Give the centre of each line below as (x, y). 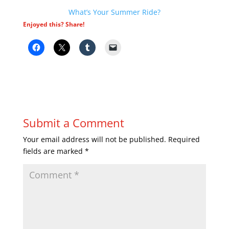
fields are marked (54, 151)
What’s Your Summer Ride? (114, 12)
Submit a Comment (73, 123)
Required (184, 139)
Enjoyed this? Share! (53, 24)
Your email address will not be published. (94, 139)
